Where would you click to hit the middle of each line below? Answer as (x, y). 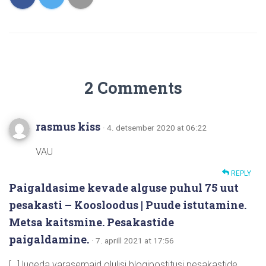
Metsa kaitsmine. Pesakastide (91, 222)
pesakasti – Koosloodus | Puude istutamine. (128, 205)
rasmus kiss (68, 127)
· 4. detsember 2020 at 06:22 (155, 128)
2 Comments (133, 88)
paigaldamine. (49, 240)
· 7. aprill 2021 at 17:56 (133, 241)
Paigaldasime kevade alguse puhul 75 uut (124, 188)
